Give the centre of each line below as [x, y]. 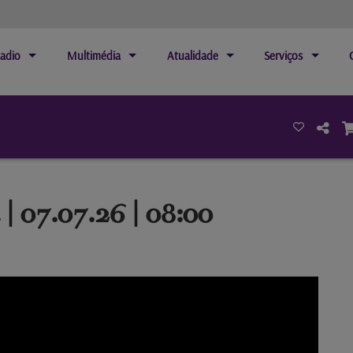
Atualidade [192, 56]
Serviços [284, 56]
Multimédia [93, 56]
